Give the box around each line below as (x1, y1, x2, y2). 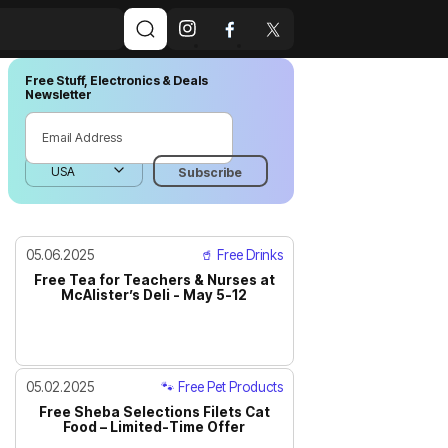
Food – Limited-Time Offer (63, 418, 246, 435)
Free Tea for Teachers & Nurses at (33, 271, 275, 288)
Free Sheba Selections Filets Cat (38, 403, 270, 420)
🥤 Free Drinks (199, 246, 283, 263)
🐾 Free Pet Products (160, 378, 283, 395)
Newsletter (24, 87, 91, 103)
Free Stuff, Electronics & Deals (24, 73, 208, 89)
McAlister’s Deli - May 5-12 (61, 286, 248, 303)
